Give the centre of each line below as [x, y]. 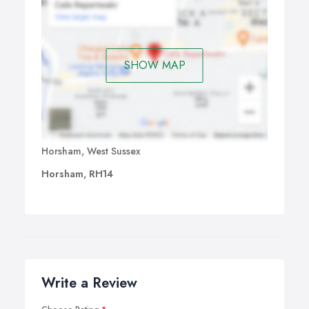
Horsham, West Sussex [91, 151]
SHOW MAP [154, 65]
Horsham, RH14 [77, 174]
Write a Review [89, 283]
